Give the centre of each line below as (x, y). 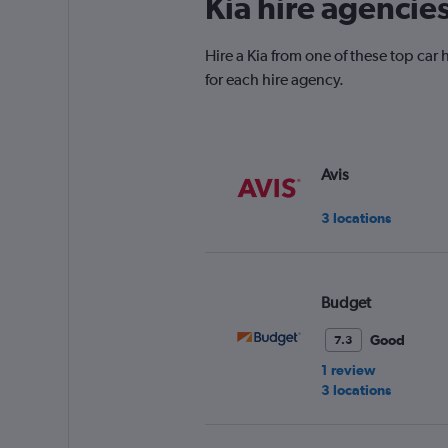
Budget (345, 302)
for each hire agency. (274, 79)
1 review (348, 370)
